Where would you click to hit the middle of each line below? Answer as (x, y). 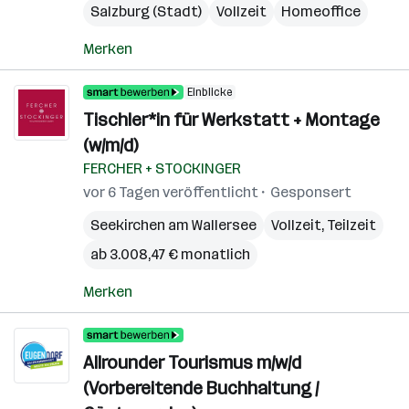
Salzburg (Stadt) (146, 11)
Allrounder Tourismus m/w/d (192, 362)
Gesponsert (311, 192)
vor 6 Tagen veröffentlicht (171, 192)
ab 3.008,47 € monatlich (170, 254)
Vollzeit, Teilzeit (324, 225)
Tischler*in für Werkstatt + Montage (231, 120)
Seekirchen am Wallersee (173, 225)
